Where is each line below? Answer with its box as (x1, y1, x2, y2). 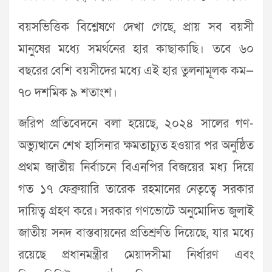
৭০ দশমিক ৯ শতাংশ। (18, 84, 117, 101)
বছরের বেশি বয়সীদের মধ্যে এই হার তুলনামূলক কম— (18, 63, 254, 79)
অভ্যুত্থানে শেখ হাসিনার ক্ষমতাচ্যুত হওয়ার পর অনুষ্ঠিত (18, 137, 254, 154)
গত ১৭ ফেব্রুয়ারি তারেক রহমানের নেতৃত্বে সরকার (18, 181, 254, 197)
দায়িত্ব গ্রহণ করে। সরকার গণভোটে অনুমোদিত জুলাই (18, 203, 254, 219)
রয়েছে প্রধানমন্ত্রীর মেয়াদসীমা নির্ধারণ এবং (18, 246, 254, 263)
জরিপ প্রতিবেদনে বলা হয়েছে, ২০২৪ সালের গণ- (18, 115, 254, 132)
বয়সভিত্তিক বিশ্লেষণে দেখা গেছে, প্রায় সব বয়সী (18, 19, 254, 35)
